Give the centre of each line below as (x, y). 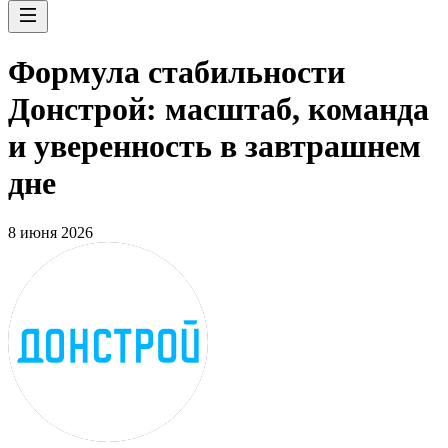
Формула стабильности (176, 72)
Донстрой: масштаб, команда (218, 109)
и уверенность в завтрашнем (214, 146)
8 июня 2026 (50, 232)
